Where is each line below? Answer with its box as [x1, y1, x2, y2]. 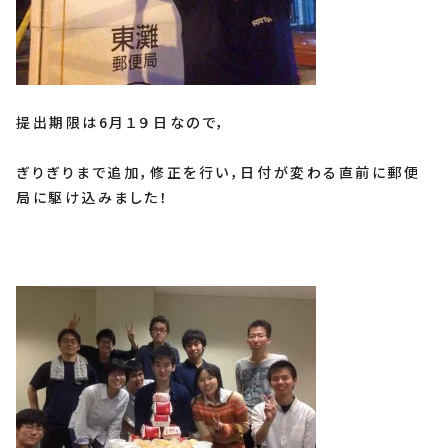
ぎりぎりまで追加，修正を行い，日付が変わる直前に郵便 [16, 162, 421, 183]
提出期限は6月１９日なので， [16, 112, 226, 133]
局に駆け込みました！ [16, 187, 170, 208]
